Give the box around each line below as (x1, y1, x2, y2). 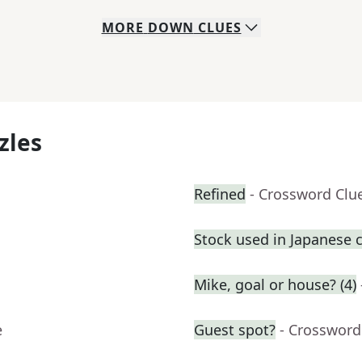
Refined (194, 184, 246, 204)
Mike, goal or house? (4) (194, 275, 356, 295)
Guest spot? (194, 320, 276, 340)
